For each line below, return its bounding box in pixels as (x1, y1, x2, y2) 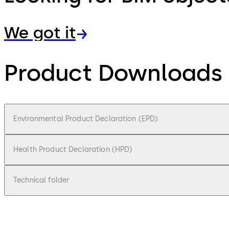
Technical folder (13, 175, 70, 185)
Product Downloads (4, 58, 222, 86)
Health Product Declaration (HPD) (13, 145, 132, 154)
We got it (4, 23, 76, 43)
